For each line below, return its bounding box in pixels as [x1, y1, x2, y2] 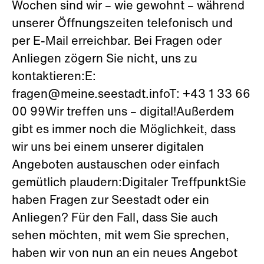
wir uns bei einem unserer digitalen [12, 142, 204, 154]
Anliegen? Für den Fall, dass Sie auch [12, 213, 218, 225]
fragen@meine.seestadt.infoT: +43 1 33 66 [12, 89, 250, 101]
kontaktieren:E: [12, 71, 96, 83]
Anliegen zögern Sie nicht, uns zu [12, 54, 197, 65]
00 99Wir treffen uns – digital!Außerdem [12, 107, 234, 118]
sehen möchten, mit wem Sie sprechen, [12, 230, 229, 242]
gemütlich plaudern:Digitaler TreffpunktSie [12, 177, 246, 189]
